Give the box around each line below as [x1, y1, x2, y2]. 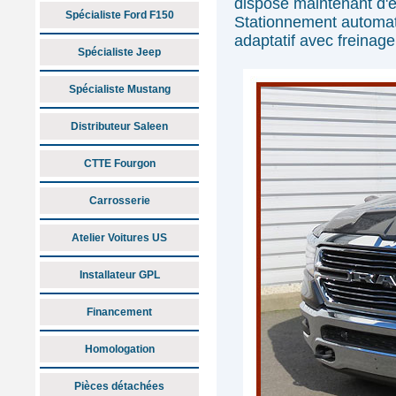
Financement [87, 306, 152, 318]
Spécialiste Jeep [78, 46, 161, 58]
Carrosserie [88, 194, 150, 207]
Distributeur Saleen [71, 120, 168, 133]
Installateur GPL [79, 269, 160, 281]
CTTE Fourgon [83, 157, 156, 170]
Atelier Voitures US [72, 232, 167, 244]
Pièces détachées [74, 380, 164, 392]
